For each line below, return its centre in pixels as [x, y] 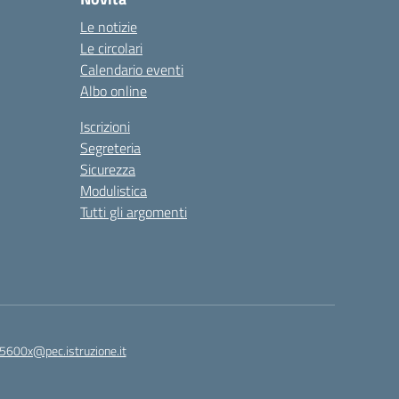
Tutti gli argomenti [134, 212]
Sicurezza [108, 169]
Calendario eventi [132, 69]
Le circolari [111, 48]
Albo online [114, 91]
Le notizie [109, 27]
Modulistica [114, 191]
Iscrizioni [105, 126]
